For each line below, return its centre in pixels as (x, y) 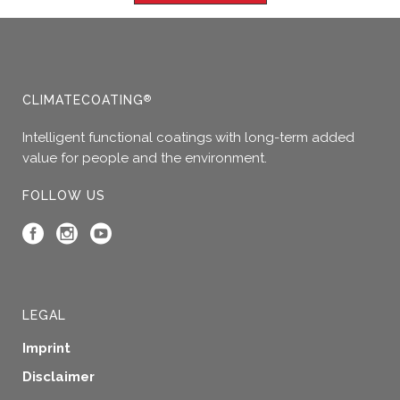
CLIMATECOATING (83, 100)
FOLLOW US (64, 196)
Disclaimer (58, 377)
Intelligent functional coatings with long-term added (188, 138)
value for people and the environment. (145, 158)
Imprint (46, 349)
